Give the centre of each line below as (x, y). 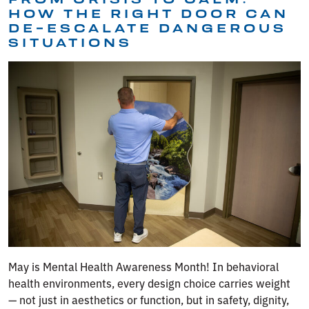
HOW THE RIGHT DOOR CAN (149, 14)
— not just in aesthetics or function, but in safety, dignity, (149, 299)
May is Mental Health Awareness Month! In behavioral (143, 266)
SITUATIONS (70, 43)
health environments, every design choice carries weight (149, 282)
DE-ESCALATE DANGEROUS (148, 28)
